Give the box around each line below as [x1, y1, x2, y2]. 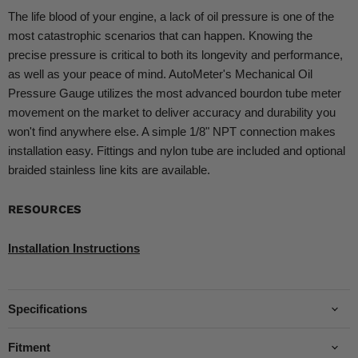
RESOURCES [8, 202, 82, 217]
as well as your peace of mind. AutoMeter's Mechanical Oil [8, 67, 312, 82]
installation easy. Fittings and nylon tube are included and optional [8, 144, 345, 158]
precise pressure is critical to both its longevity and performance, [8, 48, 343, 62]
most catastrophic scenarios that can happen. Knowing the [8, 29, 312, 43]
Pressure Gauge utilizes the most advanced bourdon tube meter [8, 86, 341, 101]
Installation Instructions [8, 241, 140, 256]
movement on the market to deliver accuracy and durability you [8, 105, 336, 120]
